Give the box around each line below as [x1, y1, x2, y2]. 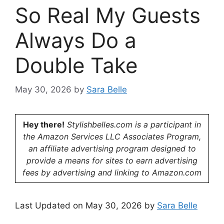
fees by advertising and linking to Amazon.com [22, 167, 201, 177]
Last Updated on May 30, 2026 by [15, 200, 157, 210]
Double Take [15, 52, 137, 78]
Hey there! [23, 119, 64, 129]
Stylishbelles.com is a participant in [64, 119, 201, 129]
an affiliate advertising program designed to [28, 143, 196, 153]
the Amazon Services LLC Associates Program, [23, 131, 201, 141]
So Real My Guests [15, 2, 200, 28]
